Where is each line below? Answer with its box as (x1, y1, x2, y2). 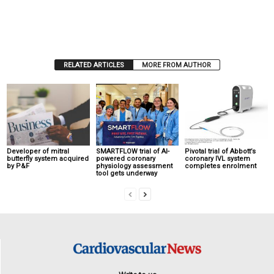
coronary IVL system (185, 155, 251, 163)
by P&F (7, 162, 29, 171)
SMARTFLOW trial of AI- (95, 147, 169, 156)
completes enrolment (185, 162, 257, 171)
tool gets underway (95, 169, 157, 178)
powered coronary (95, 155, 155, 163)
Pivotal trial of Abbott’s (185, 147, 256, 156)
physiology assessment (95, 162, 172, 171)
